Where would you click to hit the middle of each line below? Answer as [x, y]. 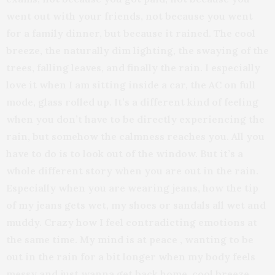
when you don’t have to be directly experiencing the [135, 119]
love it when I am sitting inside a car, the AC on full [131, 84]
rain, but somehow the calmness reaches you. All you [135, 136]
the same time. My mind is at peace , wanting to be [130, 239]
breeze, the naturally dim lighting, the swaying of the [137, 50]
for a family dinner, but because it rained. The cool [131, 33]
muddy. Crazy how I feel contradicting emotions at [132, 222]
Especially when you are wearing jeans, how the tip [132, 188]
